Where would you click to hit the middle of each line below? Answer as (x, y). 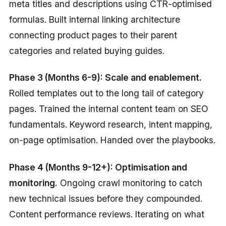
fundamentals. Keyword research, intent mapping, (110, 125)
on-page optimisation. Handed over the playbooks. (112, 140)
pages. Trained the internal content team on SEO (108, 109)
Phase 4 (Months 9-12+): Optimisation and (98, 167)
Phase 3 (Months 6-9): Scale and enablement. (105, 78)
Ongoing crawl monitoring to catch (130, 183)
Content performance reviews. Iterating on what (106, 214)
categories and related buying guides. (87, 51)
